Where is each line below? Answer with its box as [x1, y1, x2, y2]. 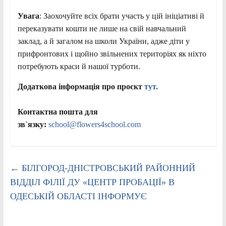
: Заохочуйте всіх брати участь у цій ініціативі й [39, 11, 204, 20]
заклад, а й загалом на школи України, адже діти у [17, 36, 190, 45]
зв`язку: [17, 120, 48, 129]
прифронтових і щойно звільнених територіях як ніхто [17, 49, 206, 58]
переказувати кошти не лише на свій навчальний [17, 24, 186, 33]
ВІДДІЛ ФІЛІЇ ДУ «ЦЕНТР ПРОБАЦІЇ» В [10, 177, 175, 187]
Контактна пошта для [17, 107, 98, 116]
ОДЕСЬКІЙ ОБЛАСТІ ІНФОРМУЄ [10, 191, 147, 201]
